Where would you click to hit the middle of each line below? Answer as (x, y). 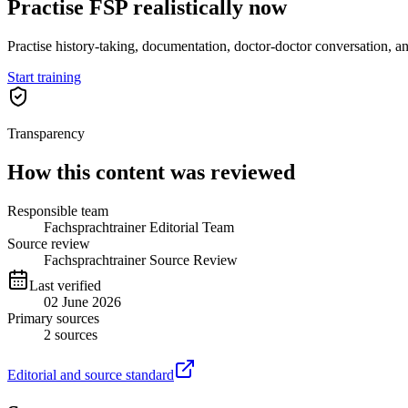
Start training (44, 76)
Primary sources (53, 318)
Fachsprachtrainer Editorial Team (139, 227)
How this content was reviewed (151, 172)
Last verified (65, 285)
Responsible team (58, 210)
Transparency (46, 133)
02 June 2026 (82, 301)
